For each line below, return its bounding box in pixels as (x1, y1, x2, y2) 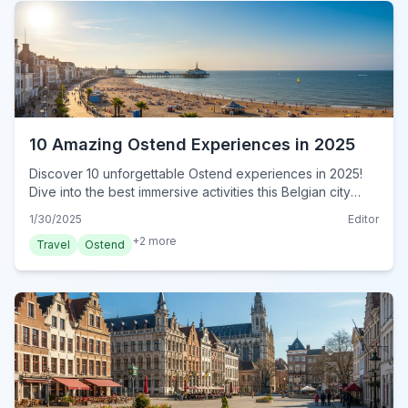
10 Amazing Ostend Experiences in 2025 (29, 134, 355, 154)
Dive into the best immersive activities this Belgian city (29, 183, 351, 199)
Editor (348, 211, 379, 226)
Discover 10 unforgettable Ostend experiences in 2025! (29, 165, 362, 181)
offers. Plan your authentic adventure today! (29, 201, 292, 218)
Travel (36, 237, 70, 251)
